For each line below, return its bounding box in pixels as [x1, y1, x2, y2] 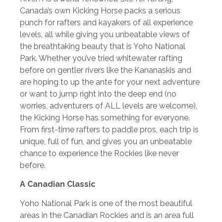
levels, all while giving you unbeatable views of [20, 29, 190, 39]
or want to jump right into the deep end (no [20, 89, 176, 99]
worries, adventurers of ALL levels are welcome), [20, 101, 197, 111]
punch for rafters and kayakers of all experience [20, 17, 193, 27]
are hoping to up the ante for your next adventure [20, 77, 200, 87]
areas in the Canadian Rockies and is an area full [20, 210, 194, 220]
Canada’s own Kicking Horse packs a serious [20, 5, 180, 15]
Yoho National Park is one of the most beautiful [20, 198, 192, 208]
